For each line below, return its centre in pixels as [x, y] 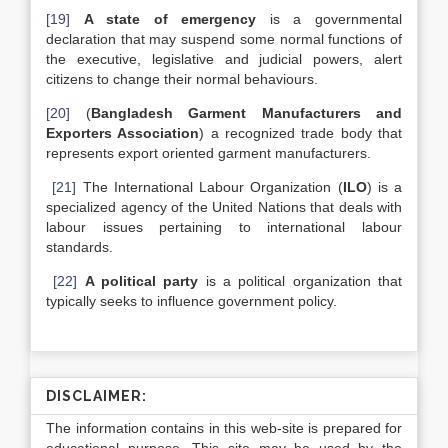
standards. [79, 247]
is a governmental [329, 19]
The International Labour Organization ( [209, 187]
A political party [141, 281]
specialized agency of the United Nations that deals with [224, 207]
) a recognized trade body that [301, 133]
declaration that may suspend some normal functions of [224, 39]
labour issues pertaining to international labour [224, 227]
